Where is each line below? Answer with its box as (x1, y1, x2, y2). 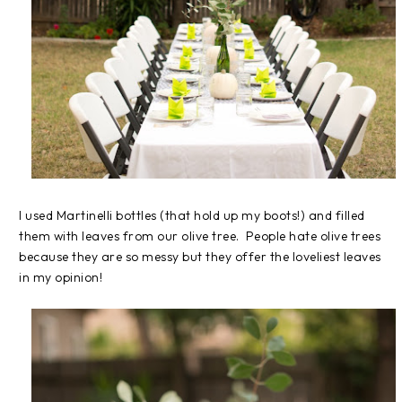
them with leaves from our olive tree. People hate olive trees (19, 228, 380, 245)
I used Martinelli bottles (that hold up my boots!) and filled (19, 207, 365, 224)
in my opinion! (19, 269, 102, 286)
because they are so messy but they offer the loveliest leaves (19, 249, 381, 266)
